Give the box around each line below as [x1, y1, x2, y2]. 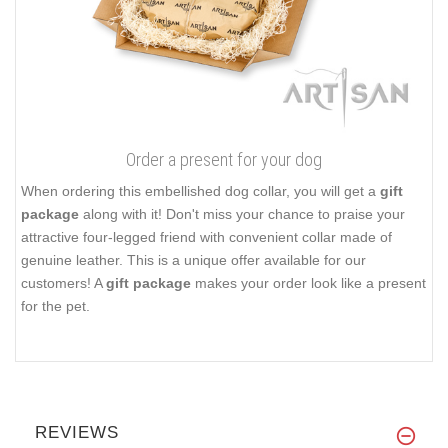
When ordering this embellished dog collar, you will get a [21, 182, 380, 199]
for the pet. [21, 297, 90, 314]
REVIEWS [35, 422, 119, 442]
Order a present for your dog [126, 148, 322, 170]
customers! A [21, 274, 106, 291]
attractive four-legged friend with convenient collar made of [21, 228, 392, 245]
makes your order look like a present [191, 274, 426, 291]
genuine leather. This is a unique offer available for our [21, 251, 366, 268]
